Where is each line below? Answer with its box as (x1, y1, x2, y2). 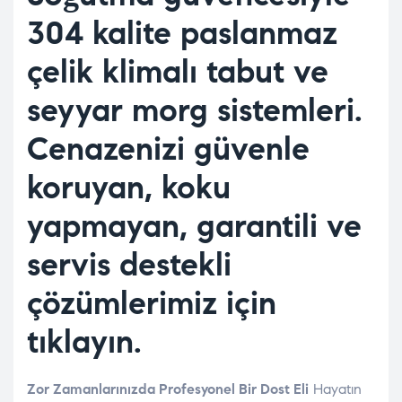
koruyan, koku (27, 167, 231, 208)
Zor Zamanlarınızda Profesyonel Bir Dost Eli (27, 380, 309, 398)
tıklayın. (27, 321, 142, 363)
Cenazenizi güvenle (27, 128, 310, 170)
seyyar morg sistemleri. (27, 90, 363, 131)
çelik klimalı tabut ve (27, 51, 328, 92)
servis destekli (27, 244, 232, 285)
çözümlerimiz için (27, 283, 276, 324)
